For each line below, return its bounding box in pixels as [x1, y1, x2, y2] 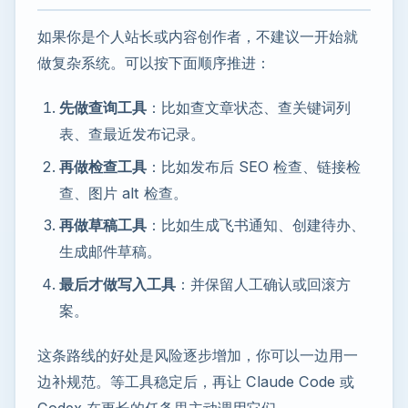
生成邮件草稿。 [59, 242, 161, 261]
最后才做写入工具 [59, 274, 176, 293]
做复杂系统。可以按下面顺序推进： [37, 54, 270, 73]
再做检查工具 [59, 157, 147, 176]
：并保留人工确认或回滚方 [176, 274, 351, 293]
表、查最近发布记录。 [59, 125, 205, 144]
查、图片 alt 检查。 [59, 183, 188, 202]
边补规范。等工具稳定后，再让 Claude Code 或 [37, 372, 354, 391]
